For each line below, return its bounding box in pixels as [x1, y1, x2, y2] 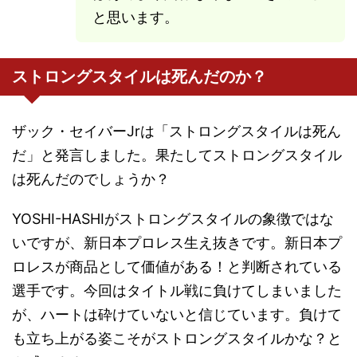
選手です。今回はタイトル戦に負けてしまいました [12, 282, 342, 300]
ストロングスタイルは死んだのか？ [12, 68, 267, 86]
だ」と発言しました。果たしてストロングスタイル [12, 147, 342, 164]
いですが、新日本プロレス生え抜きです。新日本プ [12, 234, 342, 252]
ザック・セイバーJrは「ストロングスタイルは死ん [12, 123, 341, 140]
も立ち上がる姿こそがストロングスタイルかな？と [12, 330, 342, 347]
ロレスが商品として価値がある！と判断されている [12, 258, 342, 276]
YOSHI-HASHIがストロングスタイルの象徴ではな [12, 210, 334, 228]
